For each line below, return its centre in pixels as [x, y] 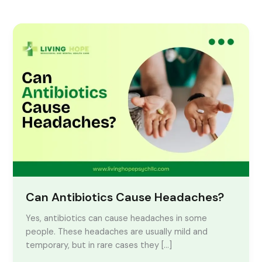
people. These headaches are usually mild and [117, 232]
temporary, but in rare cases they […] [99, 245]
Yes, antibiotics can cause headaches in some [117, 218]
